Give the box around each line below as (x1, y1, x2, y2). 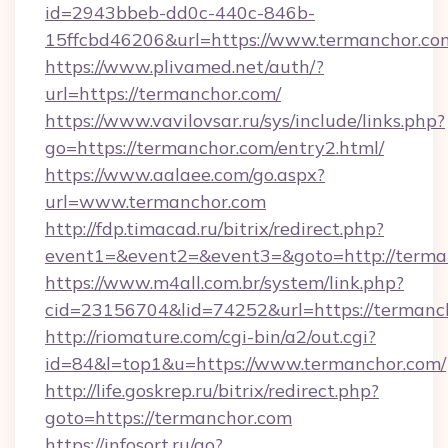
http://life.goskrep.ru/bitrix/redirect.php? (45, 379, 379, 402)
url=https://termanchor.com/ (45, 82, 281, 105)
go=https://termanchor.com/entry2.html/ (45, 136, 384, 159)
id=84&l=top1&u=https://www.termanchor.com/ (45, 352, 446, 375)
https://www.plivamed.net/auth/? (45, 55, 324, 78)
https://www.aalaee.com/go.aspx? (45, 163, 325, 186)
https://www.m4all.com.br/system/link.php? (45, 271, 404, 294)
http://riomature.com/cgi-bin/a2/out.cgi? (45, 325, 376, 348)
